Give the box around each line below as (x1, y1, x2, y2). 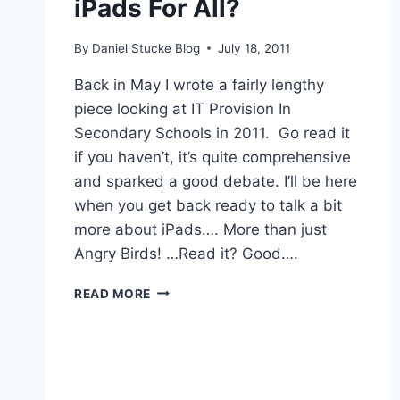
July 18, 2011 (218, 40, 291, 55)
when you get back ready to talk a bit (74, 196, 342, 214)
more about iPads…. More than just (74, 220, 327, 238)
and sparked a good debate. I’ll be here (74, 171, 357, 190)
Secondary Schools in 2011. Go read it (74, 123, 350, 142)
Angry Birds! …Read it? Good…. (74, 244, 298, 262)
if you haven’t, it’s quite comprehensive (74, 147, 351, 166)
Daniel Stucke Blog (92, 40, 201, 55)
